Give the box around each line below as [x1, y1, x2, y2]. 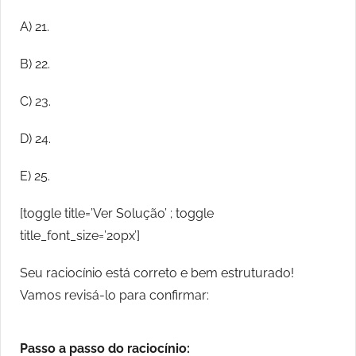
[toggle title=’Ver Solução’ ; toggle [20, 206, 214, 222]
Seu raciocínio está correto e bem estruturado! [20, 265, 294, 281]
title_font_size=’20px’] [20, 228, 140, 244]
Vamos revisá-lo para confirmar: [20, 288, 209, 304]
